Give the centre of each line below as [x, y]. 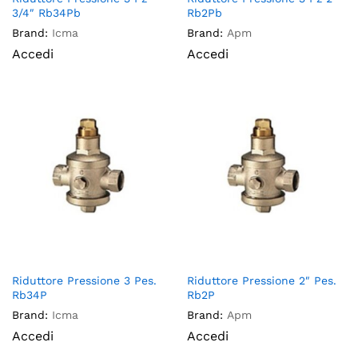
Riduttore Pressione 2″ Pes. [262, 281]
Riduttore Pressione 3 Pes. [84, 281]
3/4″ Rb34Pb [46, 13]
